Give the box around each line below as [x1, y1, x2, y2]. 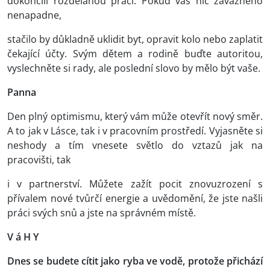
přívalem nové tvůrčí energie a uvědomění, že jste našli [7, 192, 263, 206]
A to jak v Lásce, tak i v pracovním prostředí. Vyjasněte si [7, 124, 263, 138]
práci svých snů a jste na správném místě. [7, 206, 196, 220]
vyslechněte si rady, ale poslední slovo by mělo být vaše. [7, 61, 260, 75]
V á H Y [7, 230, 39, 244]
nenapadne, [7, 8, 61, 22]
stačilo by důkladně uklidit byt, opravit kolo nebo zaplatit [7, 33, 263, 46]
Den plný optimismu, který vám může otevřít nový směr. [7, 110, 263, 124]
